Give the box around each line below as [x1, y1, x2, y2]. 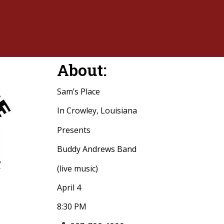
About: [57, 59, 106, 80]
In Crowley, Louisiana [57, 105, 137, 116]
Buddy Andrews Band [57, 143, 136, 155]
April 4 [57, 181, 81, 193]
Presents [57, 124, 92, 135]
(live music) [57, 162, 98, 174]
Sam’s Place [57, 86, 100, 97]
